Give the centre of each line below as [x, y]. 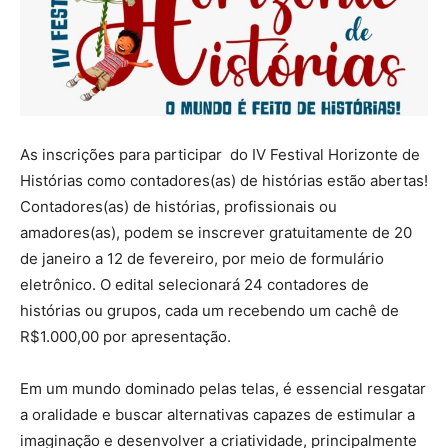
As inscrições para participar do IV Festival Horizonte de [220, 155]
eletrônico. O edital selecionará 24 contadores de [194, 285]
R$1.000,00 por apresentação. [125, 337]
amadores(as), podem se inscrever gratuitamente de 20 [216, 233]
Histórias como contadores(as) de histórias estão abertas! [224, 181]
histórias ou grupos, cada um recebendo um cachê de [209, 311]
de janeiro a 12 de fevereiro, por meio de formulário [202, 259]
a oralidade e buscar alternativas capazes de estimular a [217, 415]
